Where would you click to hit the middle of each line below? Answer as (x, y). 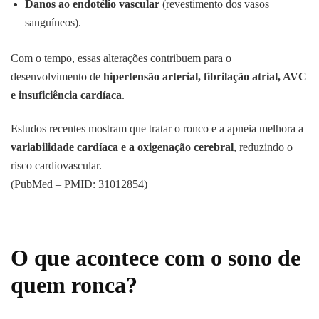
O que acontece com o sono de (156, 258)
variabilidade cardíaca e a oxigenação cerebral (122, 147)
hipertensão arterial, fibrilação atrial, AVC (205, 77)
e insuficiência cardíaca (66, 95)
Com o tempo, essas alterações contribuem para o (121, 58)
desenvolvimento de (57, 77)
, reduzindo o (263, 147)
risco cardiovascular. (56, 166)
